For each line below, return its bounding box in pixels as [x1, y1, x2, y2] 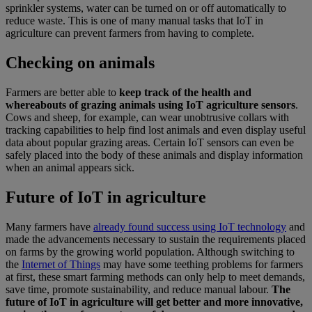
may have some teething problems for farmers [100, 258, 303, 270]
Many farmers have [6, 220, 93, 233]
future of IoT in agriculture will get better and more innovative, [6, 295, 303, 308]
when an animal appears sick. [6, 162, 134, 174]
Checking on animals [6, 54, 155, 72]
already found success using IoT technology [93, 220, 286, 233]
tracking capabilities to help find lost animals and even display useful [6, 124, 306, 136]
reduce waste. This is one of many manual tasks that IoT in [6, 15, 263, 27]
